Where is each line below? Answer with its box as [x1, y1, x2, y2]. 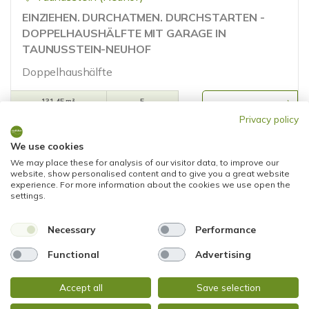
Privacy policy [239, 112, 299, 125]
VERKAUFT [28, 231, 86, 245]
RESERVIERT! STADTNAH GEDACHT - [22, 292, 223, 306]
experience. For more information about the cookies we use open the [10, 179, 290, 190]
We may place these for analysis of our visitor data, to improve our [10, 157, 279, 168]
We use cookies [10, 139, 83, 152]
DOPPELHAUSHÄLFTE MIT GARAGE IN [22, 26, 226, 40]
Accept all [59, 281, 103, 293]
